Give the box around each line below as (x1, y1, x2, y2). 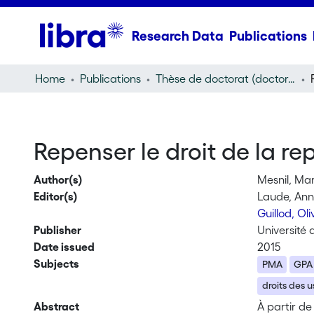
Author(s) (33, 173, 83, 186)
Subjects (33, 257, 79, 270)
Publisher (33, 224, 81, 236)
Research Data (131, 28, 224, 43)
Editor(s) (33, 190, 78, 203)
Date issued (33, 240, 95, 253)
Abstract (33, 299, 79, 313)
